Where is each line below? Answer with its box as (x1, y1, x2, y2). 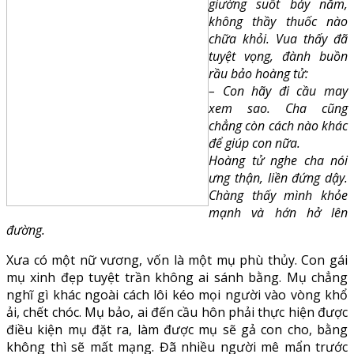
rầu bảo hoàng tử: (209, 64, 308, 82)
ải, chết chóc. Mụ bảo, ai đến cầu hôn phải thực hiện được (6, 303, 348, 321)
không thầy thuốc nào (209, 12, 348, 30)
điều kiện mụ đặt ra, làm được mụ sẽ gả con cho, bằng (6, 320, 348, 338)
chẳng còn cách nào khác (209, 116, 348, 134)
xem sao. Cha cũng (209, 99, 348, 117)
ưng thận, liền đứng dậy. (209, 168, 348, 186)
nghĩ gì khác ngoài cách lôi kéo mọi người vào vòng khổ (6, 285, 348, 303)
